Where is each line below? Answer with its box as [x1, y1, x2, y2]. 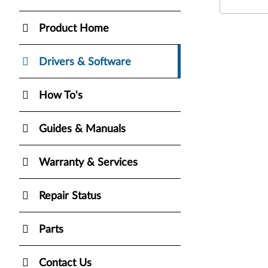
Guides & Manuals [39, 123, 126, 135]
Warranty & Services [39, 157, 138, 168]
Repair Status [39, 190, 101, 202]
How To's [39, 90, 83, 101]
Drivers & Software [39, 56, 131, 68]
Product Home [39, 23, 109, 34]
